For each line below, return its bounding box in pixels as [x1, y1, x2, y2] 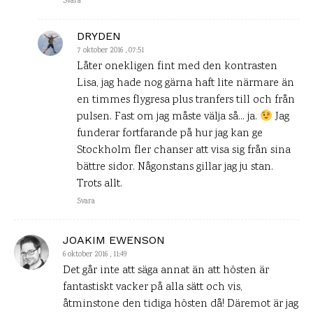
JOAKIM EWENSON [63, 233, 165, 247]
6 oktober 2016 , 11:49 [63, 249, 126, 261]
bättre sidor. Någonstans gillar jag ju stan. [77, 159, 273, 176]
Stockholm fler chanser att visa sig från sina [77, 143, 291, 159]
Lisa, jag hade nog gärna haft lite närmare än [77, 75, 294, 92]
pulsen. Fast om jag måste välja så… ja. [77, 109, 260, 126]
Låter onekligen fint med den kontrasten [77, 59, 277, 75]
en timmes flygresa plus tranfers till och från [77, 92, 295, 109]
